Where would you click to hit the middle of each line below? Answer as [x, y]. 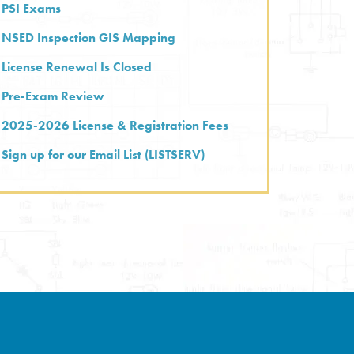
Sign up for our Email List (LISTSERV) [104, 154]
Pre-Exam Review [53, 96]
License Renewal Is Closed [77, 67]
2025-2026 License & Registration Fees [115, 125]
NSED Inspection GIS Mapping [89, 38]
